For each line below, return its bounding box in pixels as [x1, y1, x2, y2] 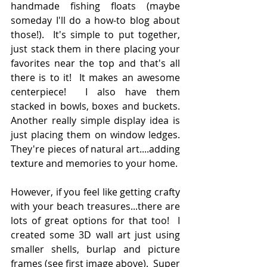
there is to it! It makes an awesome [11, 71, 180, 84]
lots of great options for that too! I [11, 214, 180, 227]
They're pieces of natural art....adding [11, 142, 180, 156]
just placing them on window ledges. [11, 128, 180, 141]
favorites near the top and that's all [11, 57, 180, 70]
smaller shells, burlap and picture [11, 243, 180, 256]
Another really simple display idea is [11, 114, 180, 127]
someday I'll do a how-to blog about [11, 14, 180, 27]
